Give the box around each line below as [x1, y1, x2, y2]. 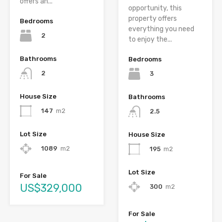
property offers [128, 14, 177, 23]
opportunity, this [128, 3, 182, 12]
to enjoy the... [128, 35, 172, 44]
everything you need [128, 24, 194, 33]
